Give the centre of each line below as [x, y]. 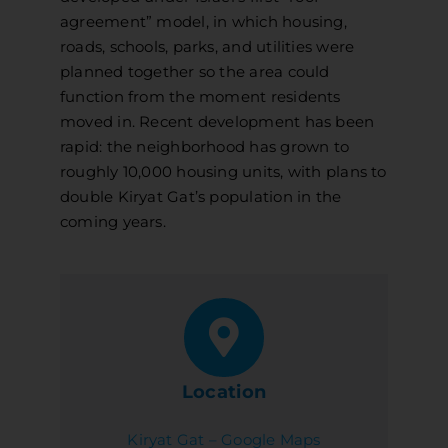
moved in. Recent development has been [217, 121]
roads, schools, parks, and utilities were [207, 46]
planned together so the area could [194, 71]
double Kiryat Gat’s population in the [200, 196]
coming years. [112, 221]
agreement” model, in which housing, [203, 21]
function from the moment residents [200, 96]
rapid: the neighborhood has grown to [204, 146]
